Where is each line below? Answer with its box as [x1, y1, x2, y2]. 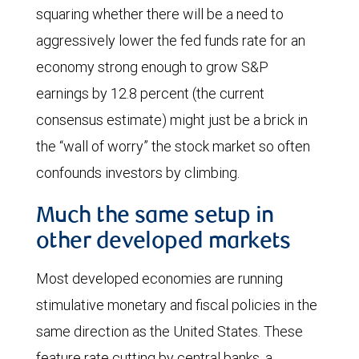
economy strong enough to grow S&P [36, 58, 268, 77]
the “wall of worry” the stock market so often [36, 137, 310, 156]
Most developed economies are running [36, 269, 283, 288]
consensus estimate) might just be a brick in [36, 111, 308, 130]
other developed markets [36, 232, 291, 255]
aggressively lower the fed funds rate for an [36, 31, 305, 50]
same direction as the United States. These [36, 322, 303, 341]
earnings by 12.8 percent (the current [36, 84, 264, 103]
